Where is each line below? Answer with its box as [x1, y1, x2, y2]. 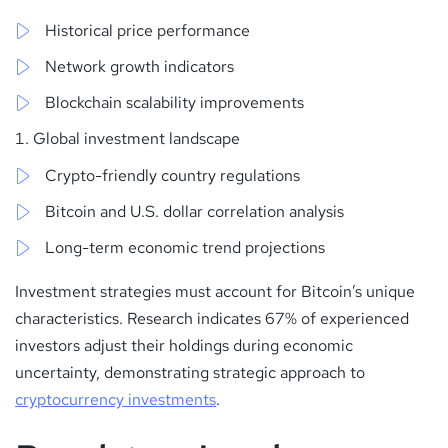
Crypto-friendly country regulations [45, 164, 300, 186]
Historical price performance [45, 19, 250, 41]
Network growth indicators [45, 55, 234, 77]
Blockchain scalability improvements [45, 91, 304, 113]
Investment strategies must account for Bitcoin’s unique [15, 280, 415, 302]
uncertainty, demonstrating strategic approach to [15, 361, 365, 383]
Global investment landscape [33, 127, 240, 149]
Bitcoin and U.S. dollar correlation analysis [45, 200, 344, 222]
